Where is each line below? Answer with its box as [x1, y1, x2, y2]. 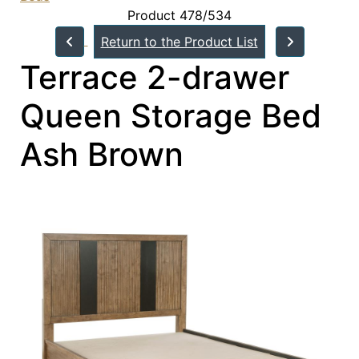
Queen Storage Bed [20, 95, 321, 135]
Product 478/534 [127, 6, 232, 23]
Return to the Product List [100, 33, 258, 50]
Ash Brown [20, 134, 184, 174]
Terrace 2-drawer [20, 57, 289, 97]
